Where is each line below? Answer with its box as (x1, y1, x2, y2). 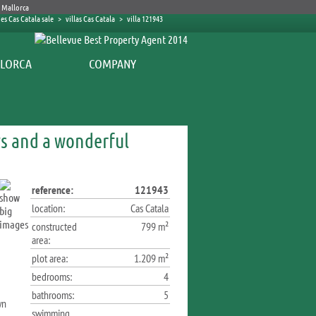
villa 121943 (127, 13, 163, 24)
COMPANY (89, 56, 136, 71)
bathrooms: (32, 288, 74, 302)
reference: (32, 183, 73, 197)
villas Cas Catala (66, 13, 115, 24)
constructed (32, 219, 77, 233)
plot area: (32, 251, 68, 265)
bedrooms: (32, 269, 72, 284)
